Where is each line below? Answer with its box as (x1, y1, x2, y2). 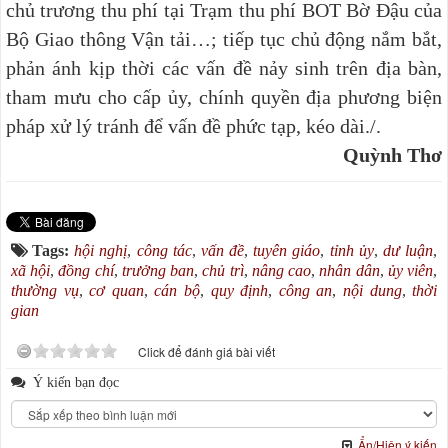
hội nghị (74, 242, 128, 260)
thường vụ (11, 282, 79, 300)
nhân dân (319, 262, 380, 280)
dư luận (382, 242, 434, 260)
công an (278, 282, 333, 300)
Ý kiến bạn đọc (29, 374, 119, 391)
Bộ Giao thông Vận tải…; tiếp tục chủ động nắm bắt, (6, 28, 442, 51)
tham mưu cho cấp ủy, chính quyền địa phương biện (6, 86, 442, 109)
